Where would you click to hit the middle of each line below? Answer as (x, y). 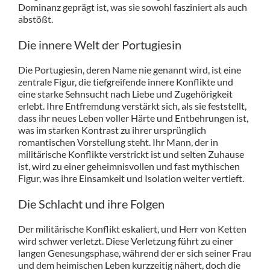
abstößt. (35, 19)
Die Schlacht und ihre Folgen (91, 204)
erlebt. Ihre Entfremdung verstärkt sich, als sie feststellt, (132, 106)
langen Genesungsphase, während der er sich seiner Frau (134, 253)
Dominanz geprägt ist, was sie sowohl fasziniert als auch (132, 7)
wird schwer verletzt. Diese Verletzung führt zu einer (125, 241)
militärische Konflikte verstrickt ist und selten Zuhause (131, 154)
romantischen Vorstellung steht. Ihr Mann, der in (118, 142)
